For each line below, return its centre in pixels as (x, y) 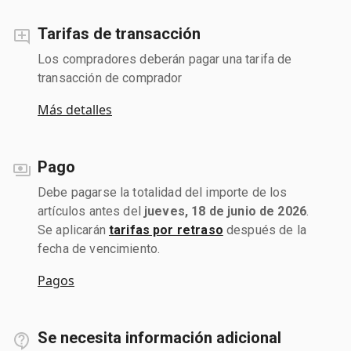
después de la (264, 230)
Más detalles (75, 109)
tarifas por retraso (166, 230)
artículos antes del (91, 211)
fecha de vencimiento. (99, 248)
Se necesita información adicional (159, 337)
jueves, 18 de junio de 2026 (226, 211)
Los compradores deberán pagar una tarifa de (165, 59)
